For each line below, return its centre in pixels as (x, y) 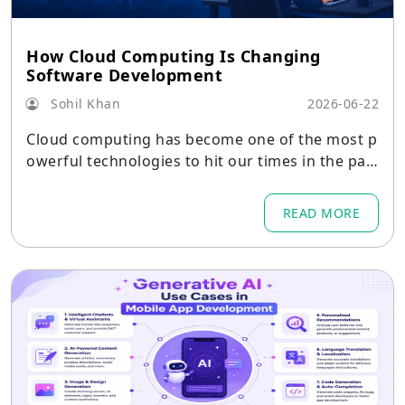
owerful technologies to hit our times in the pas (200, 161)
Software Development (124, 75)
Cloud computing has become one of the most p (202, 139)
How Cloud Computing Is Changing (174, 56)
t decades (61, 183)
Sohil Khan (83, 104)
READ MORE (321, 213)
